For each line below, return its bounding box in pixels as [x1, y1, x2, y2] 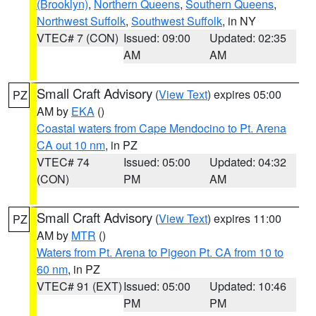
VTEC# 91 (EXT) [37, 278, 122, 294]
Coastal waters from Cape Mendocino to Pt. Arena [37, 120, 286, 136]
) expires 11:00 [207, 210, 281, 226]
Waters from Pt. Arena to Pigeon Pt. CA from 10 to [37, 244, 284, 260]
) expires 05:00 [207, 86, 281, 102]
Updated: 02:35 [209, 30, 287, 46]
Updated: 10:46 [209, 278, 287, 294]
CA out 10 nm [37, 137, 105, 153]
